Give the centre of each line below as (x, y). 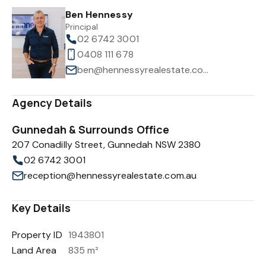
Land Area (34, 250)
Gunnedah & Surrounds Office (91, 129)
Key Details (42, 208)
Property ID (37, 235)
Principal (82, 27)
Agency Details (52, 103)
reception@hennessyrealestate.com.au (110, 175)
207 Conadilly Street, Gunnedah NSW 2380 (106, 145)
